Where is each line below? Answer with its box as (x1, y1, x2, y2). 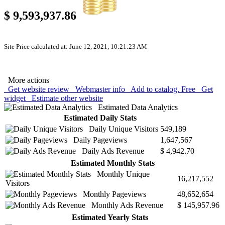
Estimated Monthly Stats (70, 158, 155, 167)
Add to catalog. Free (127, 84, 197, 93)
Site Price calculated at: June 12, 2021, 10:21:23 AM (4, 42, 152, 50)
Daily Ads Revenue (76, 146, 144, 155)
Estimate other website (28, 93, 103, 102)
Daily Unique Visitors (83, 124, 158, 133)
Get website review (4, 84, 71, 93)
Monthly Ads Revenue (85, 200, 163, 209)
